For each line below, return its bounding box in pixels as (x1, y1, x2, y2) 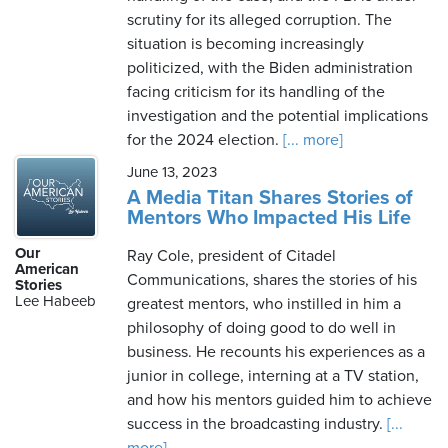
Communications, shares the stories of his (127, 270, 417, 290)
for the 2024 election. (127, 130, 279, 150)
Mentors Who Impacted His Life (127, 206, 411, 230)
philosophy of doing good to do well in (127, 318, 396, 338)
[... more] (279, 130, 343, 150)
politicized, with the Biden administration (127, 58, 413, 78)
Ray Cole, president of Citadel (127, 246, 336, 266)
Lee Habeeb (15, 292, 96, 310)
